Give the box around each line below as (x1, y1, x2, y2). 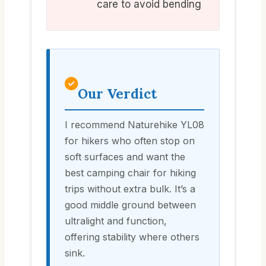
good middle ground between (65, 199, 196, 211)
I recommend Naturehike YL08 (65, 119, 204, 131)
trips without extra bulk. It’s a (65, 183, 195, 195)
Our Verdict (78, 85, 157, 103)
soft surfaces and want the (65, 151, 185, 163)
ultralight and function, (65, 215, 167, 227)
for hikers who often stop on (65, 135, 195, 147)
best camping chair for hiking (65, 167, 196, 179)
